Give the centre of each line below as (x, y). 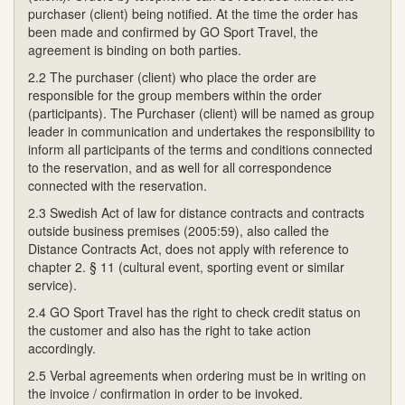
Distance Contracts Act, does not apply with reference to (188, 248)
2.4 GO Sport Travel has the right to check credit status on (194, 311)
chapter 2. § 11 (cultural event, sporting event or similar (186, 266)
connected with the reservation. (118, 185)
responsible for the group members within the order (175, 94)
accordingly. (62, 348)
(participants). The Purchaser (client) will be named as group (201, 113)
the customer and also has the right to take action (170, 330)
